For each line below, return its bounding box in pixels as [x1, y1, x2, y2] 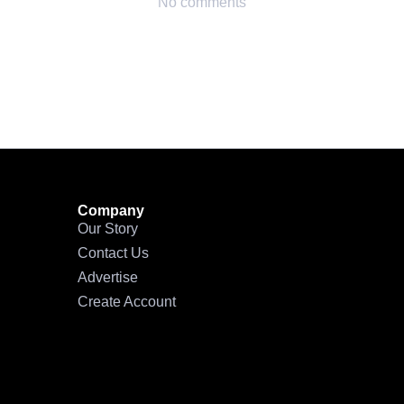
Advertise [77, 270, 138, 286]
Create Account [77, 294, 176, 310]
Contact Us [77, 245, 149, 262]
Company [77, 203, 144, 219]
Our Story [77, 221, 138, 237]
